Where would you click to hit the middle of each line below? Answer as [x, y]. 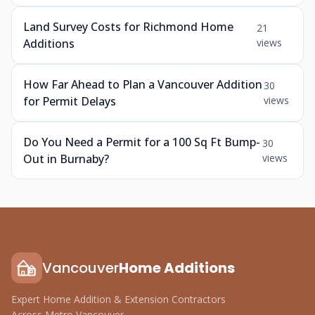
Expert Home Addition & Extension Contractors [118, 299]
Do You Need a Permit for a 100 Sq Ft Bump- [142, 142]
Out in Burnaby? [66, 159]
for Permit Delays [70, 101]
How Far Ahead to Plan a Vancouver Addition [143, 84]
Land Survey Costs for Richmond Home [128, 27]
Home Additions [177, 268]
